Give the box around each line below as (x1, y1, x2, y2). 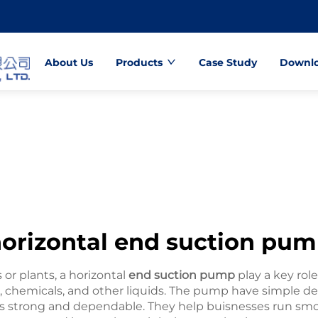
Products (115, 56, 163, 69)
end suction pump (128, 268, 235, 282)
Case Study (198, 56, 257, 69)
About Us (44, 56, 93, 69)
